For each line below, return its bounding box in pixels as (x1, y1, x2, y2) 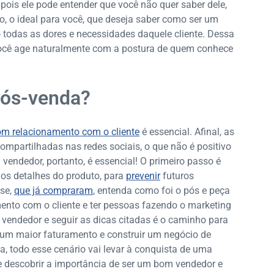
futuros (160, 170, 194, 182)
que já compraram (14, 185, 93, 197)
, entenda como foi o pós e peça (93, 185, 230, 197)
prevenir (126, 170, 160, 182)
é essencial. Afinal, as (139, 126, 234, 138)
